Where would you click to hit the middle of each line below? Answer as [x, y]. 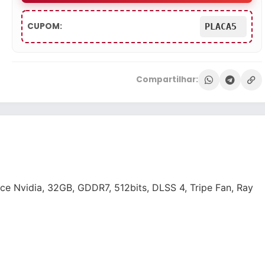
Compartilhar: [167, 80]
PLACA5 [223, 27]
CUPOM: [45, 26]
